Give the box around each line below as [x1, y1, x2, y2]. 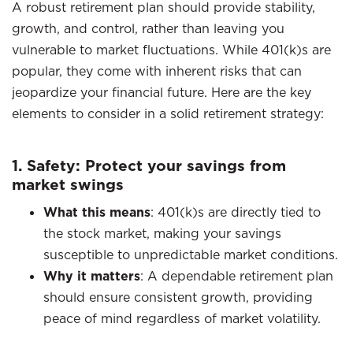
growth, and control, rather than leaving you [12, 20, 284, 36]
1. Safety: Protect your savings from [12, 155, 286, 176]
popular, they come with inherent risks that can [12, 63, 302, 79]
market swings [12, 174, 124, 195]
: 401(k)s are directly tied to [150, 204, 321, 220]
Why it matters [43, 268, 140, 284]
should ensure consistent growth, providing [43, 289, 313, 305]
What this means [43, 204, 150, 221]
